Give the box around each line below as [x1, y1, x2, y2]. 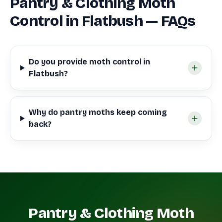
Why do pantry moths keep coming [28, 108, 167, 117]
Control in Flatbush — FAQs [10, 12, 196, 30]
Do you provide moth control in [28, 57, 150, 66]
